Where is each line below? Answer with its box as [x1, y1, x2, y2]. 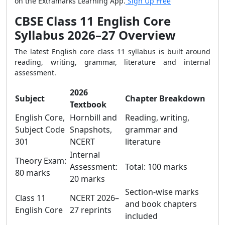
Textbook [70, 99, 106, 110]
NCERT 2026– [70, 192, 119, 203]
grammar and [125, 124, 178, 135]
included [125, 210, 158, 221]
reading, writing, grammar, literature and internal [15, 57, 210, 67]
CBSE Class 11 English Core [15, 13, 171, 29]
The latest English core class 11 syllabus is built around [15, 47, 210, 56]
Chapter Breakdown [125, 93, 205, 104]
